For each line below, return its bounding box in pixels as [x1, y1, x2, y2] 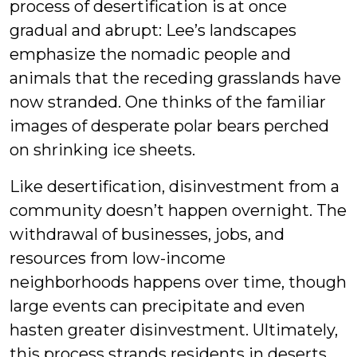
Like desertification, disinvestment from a [10, 177, 339, 197]
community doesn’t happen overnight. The [10, 201, 347, 221]
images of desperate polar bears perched [10, 116, 329, 136]
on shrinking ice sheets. [10, 140, 195, 160]
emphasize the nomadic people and [10, 45, 291, 65]
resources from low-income [10, 249, 226, 269]
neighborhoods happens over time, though [10, 273, 347, 292]
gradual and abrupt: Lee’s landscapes [10, 21, 296, 41]
